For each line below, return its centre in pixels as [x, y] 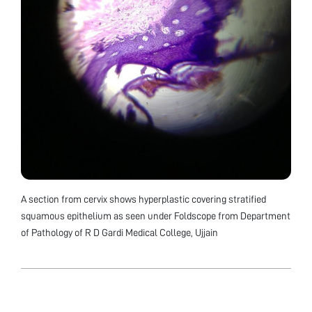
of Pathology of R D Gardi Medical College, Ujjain [119, 232]
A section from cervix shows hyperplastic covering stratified [143, 199]
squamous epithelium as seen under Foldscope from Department [156, 216]
